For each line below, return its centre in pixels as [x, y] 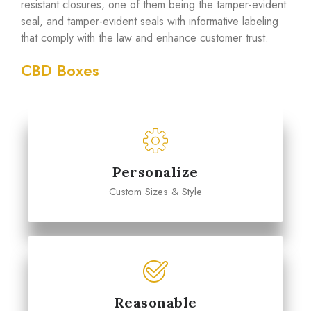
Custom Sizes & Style [155, 192]
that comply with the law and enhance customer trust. [145, 38]
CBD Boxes [60, 70]
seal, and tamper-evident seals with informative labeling [150, 22]
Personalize [155, 172]
